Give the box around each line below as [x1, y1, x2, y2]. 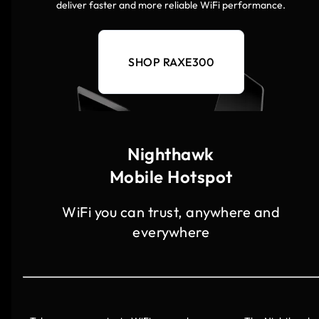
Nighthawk [127, 143, 214, 165]
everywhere [132, 223, 209, 241]
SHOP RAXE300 [128, 55, 214, 70]
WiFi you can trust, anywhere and [62, 203, 280, 221]
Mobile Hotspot [109, 166, 233, 188]
